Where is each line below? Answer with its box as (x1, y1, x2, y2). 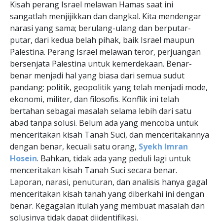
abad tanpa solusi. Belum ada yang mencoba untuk (10, 117, 198, 128)
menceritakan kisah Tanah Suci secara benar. (10, 165, 177, 176)
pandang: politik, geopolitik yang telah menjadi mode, (10, 82, 208, 93)
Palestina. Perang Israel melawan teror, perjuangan (10, 46, 201, 57)
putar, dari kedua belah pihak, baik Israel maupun (10, 35, 194, 45)
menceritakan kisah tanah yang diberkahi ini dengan (10, 188, 204, 199)
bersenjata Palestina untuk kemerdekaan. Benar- (10, 58, 192, 69)
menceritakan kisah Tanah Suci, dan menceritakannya (10, 129, 209, 140)
